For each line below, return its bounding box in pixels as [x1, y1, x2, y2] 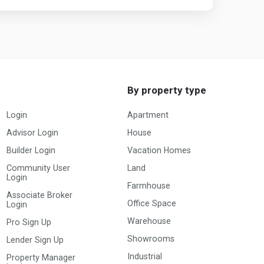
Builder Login [6, 145, 56, 155]
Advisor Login [6, 127, 59, 137]
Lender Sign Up [6, 235, 64, 245]
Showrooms [127, 233, 174, 243]
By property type [127, 84, 206, 96]
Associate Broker [6, 190, 73, 200]
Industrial [127, 251, 162, 261]
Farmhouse [127, 180, 170, 190]
